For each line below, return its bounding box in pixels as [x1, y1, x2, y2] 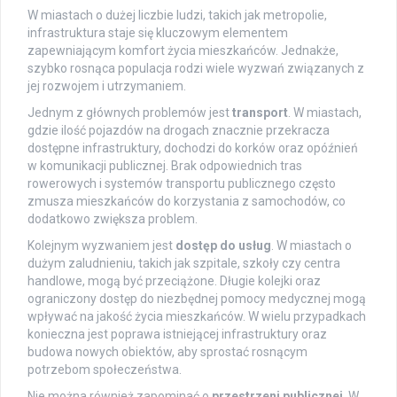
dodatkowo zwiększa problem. [27, 212, 198, 227]
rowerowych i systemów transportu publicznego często [27, 176, 336, 191]
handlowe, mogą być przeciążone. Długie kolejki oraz [27, 274, 321, 289]
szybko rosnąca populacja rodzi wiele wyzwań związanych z [27, 61, 364, 76]
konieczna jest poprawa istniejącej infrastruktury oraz [27, 327, 327, 342]
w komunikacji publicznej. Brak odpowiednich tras [27, 159, 302, 174]
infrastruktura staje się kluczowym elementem [27, 26, 288, 41]
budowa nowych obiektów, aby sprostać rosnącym [27, 345, 307, 360]
